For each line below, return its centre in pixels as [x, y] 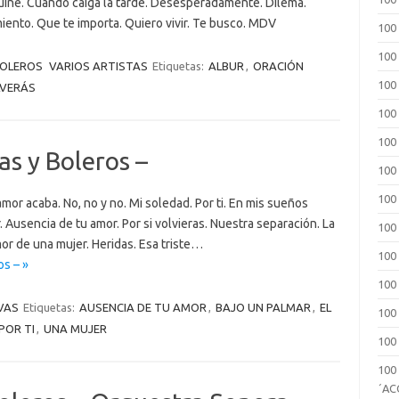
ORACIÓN [278, 66]
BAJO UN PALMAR [263, 307]
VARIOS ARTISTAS [98, 66]
